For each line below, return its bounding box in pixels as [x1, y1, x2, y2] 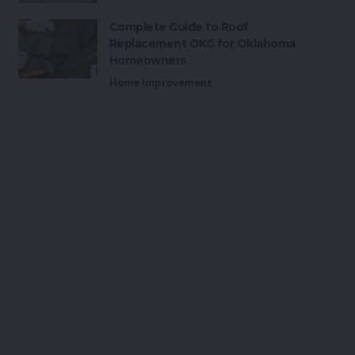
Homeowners [109, 53, 186, 67]
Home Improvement [109, 76, 212, 90]
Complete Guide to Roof [109, 20, 249, 34]
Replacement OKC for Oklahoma [109, 36, 296, 51]
